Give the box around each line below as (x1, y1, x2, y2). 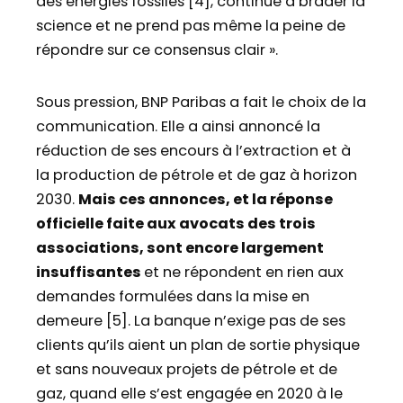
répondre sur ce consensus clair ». (36, 40, 278, 61)
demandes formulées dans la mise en (36, 286, 309, 308)
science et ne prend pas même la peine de (36, 15, 345, 37)
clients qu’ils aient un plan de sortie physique (36, 335, 360, 356)
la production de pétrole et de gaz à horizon (36, 165, 357, 186)
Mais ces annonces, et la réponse (78, 189, 333, 210)
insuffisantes (36, 262, 144, 283)
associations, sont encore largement (36, 237, 324, 259)
